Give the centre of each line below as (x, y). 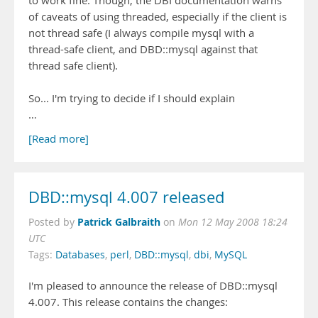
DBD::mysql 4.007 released (126, 197)
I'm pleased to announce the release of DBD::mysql (153, 286)
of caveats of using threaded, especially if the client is (158, 17)
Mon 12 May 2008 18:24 (233, 222)
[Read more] (59, 139)
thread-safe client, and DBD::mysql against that (143, 49)
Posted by (53, 222)
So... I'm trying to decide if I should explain (132, 98)
